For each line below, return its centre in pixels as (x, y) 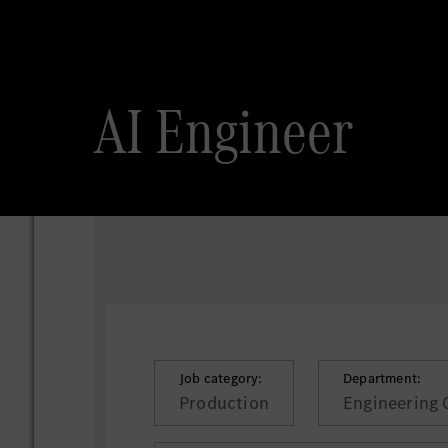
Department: (382, 378)
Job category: (221, 378)
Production (224, 403)
